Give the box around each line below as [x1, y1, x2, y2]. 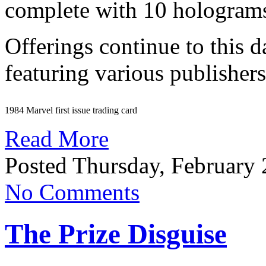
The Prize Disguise [5, 218, 227, 250]
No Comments [5, 179, 140, 205]
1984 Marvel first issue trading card [5, 104, 137, 115]
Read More [5, 125, 109, 151]
